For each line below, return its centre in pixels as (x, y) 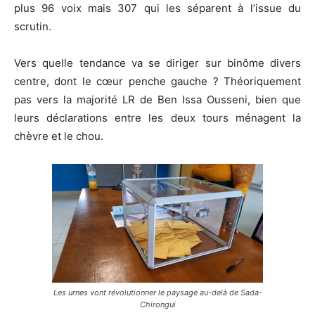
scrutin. (33, 27)
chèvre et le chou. (59, 136)
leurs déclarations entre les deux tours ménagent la (157, 118)
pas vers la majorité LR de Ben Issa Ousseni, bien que (157, 100)
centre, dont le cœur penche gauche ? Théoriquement (157, 82)
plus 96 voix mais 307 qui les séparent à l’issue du (157, 8)
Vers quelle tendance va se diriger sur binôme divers (157, 63)
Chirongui (157, 305)
